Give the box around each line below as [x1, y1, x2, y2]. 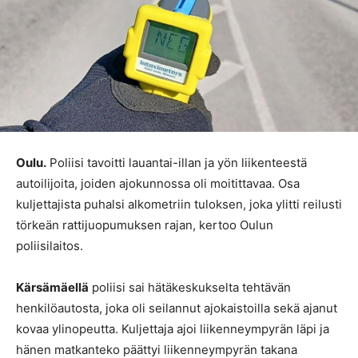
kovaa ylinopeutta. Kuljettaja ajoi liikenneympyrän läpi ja [16, 321, 329, 337]
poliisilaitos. [16, 238, 83, 254]
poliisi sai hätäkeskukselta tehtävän [89, 280, 291, 296]
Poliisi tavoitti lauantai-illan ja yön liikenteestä [46, 155, 307, 171]
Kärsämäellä [16, 280, 89, 296]
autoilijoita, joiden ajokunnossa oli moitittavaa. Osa [16, 176, 300, 192]
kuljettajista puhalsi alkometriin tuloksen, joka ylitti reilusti [16, 197, 342, 213]
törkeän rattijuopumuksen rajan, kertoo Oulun [16, 217, 273, 233]
